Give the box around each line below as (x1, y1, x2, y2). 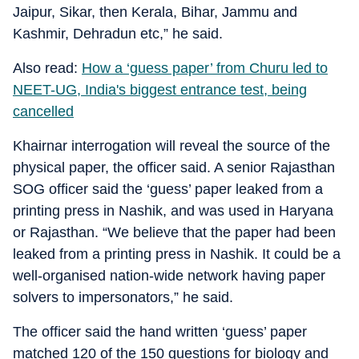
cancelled (13, 103, 74, 119)
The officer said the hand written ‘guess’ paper (13, 324, 307, 340)
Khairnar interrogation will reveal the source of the (13, 138, 330, 154)
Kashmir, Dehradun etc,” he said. (13, 26, 223, 42)
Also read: (13, 60, 82, 76)
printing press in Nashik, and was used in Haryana (13, 203, 333, 219)
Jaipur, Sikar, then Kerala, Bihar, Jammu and (13, 4, 297, 20)
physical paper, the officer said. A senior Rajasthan (13, 159, 335, 175)
